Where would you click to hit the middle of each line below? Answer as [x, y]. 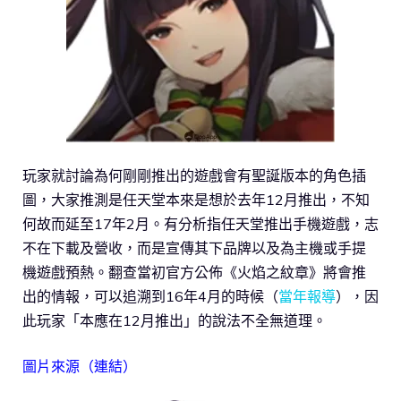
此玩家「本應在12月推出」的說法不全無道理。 [175, 321]
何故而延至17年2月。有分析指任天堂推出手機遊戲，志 [200, 224]
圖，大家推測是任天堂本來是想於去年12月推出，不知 [196, 200]
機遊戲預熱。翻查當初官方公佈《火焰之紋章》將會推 [194, 273]
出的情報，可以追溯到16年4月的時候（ [150, 297]
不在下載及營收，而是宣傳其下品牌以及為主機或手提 [194, 248]
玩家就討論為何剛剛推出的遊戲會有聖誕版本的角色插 [194, 176]
